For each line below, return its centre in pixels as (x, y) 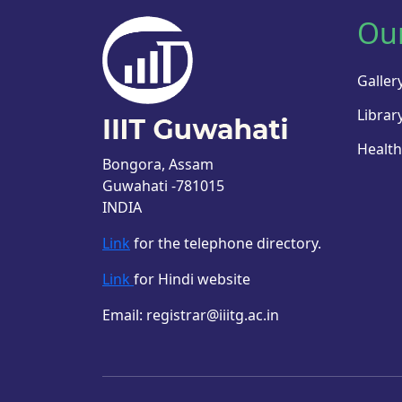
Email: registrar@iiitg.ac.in (191, 315)
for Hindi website (192, 280)
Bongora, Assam (158, 165)
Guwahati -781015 (163, 186)
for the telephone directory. (226, 244)
